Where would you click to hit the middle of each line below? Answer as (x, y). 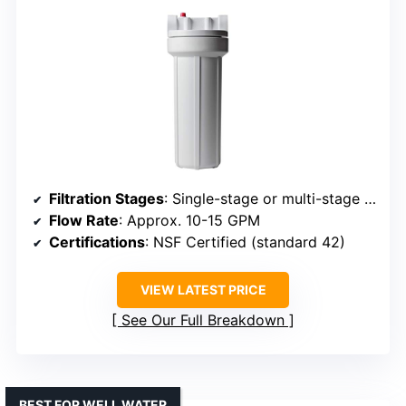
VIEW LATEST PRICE (203, 290)
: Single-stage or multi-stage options (264, 199)
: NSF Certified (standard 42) (245, 242)
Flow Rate (84, 221)
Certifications (97, 242)
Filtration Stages (106, 199)
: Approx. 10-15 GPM (189, 221)
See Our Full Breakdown (203, 320)
